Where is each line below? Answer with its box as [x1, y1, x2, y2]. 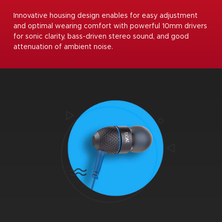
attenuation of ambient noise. [13, 44, 113, 51]
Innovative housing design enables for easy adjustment [13, 12, 198, 20]
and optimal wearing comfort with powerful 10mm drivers [13, 23, 207, 30]
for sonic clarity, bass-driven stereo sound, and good [13, 33, 189, 41]
